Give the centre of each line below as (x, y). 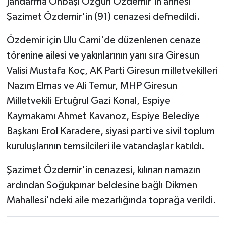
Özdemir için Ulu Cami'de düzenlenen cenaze (103, 41)
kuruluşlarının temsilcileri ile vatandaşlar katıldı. (105, 147)
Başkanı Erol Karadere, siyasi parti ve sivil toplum (110, 131)
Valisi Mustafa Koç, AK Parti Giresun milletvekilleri (112, 71)
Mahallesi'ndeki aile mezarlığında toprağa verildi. (111, 201)
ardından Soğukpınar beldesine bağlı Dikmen (102, 185)
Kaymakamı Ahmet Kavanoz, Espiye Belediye (103, 116)
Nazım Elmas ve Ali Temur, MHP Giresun (92, 86)
